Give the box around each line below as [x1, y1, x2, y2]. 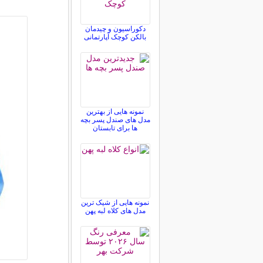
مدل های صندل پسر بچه [80, 116, 150, 124]
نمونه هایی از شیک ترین [81, 198, 149, 207]
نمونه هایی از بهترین [86, 107, 144, 116]
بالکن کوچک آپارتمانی [84, 33, 146, 41]
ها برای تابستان [93, 124, 137, 132]
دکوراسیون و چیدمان [85, 25, 146, 33]
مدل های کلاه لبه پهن [85, 207, 146, 215]
